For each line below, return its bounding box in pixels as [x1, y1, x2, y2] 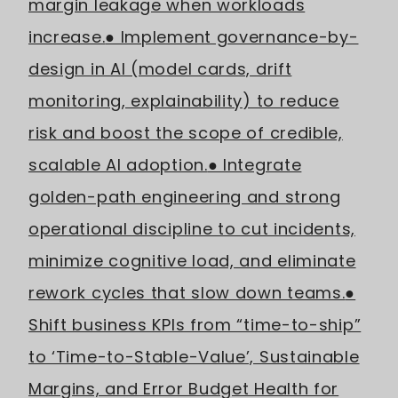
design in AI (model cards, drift [28, 58, 292, 80]
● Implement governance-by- [105, 26, 359, 48]
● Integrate [207, 154, 302, 176]
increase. [28, 26, 106, 48]
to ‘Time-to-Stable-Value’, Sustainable [28, 346, 360, 368]
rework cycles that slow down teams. [28, 282, 346, 304]
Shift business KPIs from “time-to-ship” [28, 314, 362, 336]
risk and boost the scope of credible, [28, 122, 343, 144]
